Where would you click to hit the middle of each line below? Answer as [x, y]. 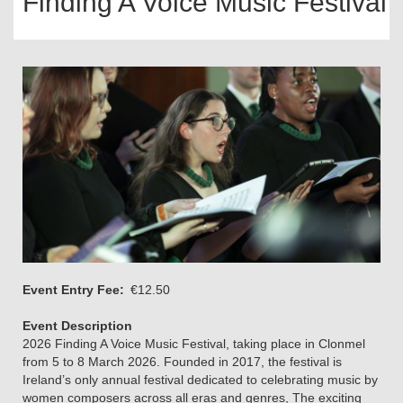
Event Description [77, 326]
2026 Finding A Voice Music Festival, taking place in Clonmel [194, 344]
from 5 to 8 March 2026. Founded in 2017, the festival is [182, 362]
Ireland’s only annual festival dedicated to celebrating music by [200, 380]
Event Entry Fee [71, 290]
